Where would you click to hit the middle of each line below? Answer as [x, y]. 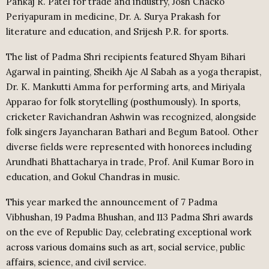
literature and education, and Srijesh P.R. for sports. [117, 31]
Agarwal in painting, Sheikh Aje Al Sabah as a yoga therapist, [134, 71]
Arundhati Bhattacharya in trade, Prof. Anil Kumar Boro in [130, 162]
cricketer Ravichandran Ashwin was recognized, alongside [131, 116]
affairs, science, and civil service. [76, 262]
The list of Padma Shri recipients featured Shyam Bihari [126, 56]
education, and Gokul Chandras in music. [93, 177]
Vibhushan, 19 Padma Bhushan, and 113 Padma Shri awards [129, 217]
